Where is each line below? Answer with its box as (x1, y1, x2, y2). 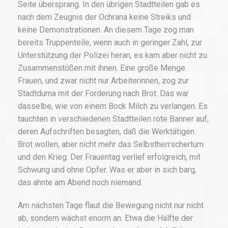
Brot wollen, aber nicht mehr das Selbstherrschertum (18, 139, 204, 150)
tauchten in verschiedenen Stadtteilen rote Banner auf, (18, 114, 209, 124)
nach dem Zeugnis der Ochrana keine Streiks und (18, 12, 191, 22)
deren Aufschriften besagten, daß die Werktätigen (18, 127, 194, 137)
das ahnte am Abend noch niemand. (18, 178, 142, 188)
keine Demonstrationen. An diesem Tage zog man (18, 25, 194, 35)
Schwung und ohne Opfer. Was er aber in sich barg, (18, 165, 196, 175)
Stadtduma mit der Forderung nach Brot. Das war (18, 89, 189, 99)
